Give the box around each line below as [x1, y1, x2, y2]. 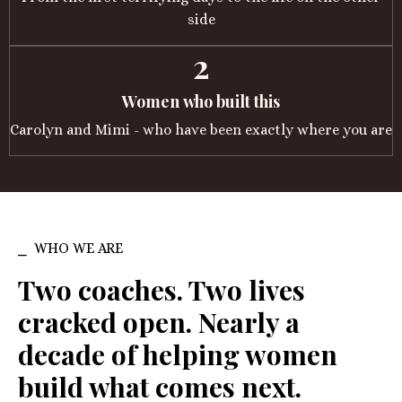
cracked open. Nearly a [18, 304, 300, 341]
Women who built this [122, 91, 280, 113]
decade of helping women [18, 336, 337, 373]
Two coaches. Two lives [18, 272, 305, 309]
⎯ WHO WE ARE [18, 240, 123, 258]
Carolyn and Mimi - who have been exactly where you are [10, 121, 392, 139]
